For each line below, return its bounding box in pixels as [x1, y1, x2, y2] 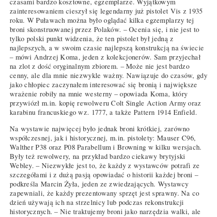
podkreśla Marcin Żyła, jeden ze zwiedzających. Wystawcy [10, 179, 189, 189]
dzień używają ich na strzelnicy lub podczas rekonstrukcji [10, 198, 184, 207]
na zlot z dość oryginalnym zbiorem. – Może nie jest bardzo [10, 62, 190, 71]
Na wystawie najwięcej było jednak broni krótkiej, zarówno [10, 124, 190, 134]
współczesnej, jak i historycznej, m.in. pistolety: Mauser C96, [10, 133, 196, 143]
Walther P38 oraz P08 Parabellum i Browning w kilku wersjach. [10, 142, 202, 152]
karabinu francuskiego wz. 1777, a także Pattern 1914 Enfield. [10, 108, 197, 117]
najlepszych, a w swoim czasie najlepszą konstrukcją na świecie [10, 43, 204, 53]
